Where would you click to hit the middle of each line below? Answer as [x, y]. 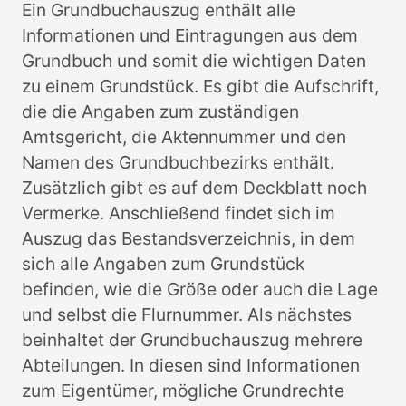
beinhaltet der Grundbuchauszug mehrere [192, 340]
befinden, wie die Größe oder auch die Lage [200, 290]
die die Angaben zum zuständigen [160, 112]
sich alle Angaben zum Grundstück [163, 264]
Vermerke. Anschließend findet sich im [179, 213]
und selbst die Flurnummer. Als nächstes [187, 315]
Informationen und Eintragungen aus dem [190, 36]
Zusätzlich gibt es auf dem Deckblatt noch [194, 188]
